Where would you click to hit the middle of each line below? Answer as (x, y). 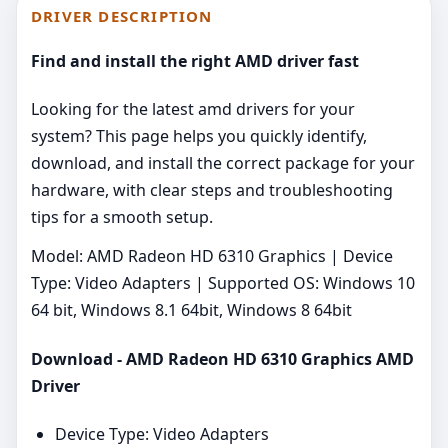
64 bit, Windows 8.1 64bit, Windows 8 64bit (191, 310)
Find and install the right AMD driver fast (195, 61)
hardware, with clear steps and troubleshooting (212, 190)
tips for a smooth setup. (122, 217)
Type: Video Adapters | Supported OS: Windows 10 (223, 283)
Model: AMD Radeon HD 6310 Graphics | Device (212, 256)
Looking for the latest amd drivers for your (193, 109)
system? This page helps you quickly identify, (199, 136)
